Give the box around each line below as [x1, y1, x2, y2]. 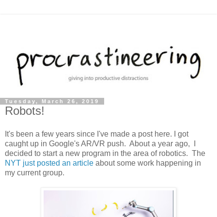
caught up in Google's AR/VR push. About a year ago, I [5, 139, 196, 148]
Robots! [5, 104, 45, 117]
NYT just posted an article [5, 158, 95, 167]
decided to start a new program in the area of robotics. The [5, 149, 205, 157]
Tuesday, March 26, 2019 [5, 98, 99, 104]
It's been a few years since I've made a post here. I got [5, 129, 188, 138]
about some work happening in [95, 158, 201, 167]
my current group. [5, 168, 64, 177]
